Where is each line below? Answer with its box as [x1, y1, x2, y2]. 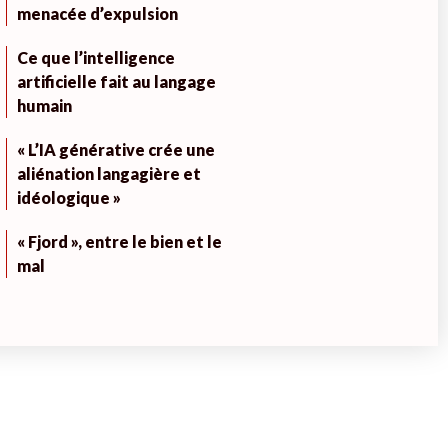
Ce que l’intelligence [16, 48, 175, 68]
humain [16, 96, 72, 116]
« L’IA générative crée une [16, 140, 215, 160]
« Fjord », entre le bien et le [16, 232, 222, 252]
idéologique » [16, 188, 121, 208]
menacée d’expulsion [16, 4, 178, 24]
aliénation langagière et [16, 164, 201, 184]
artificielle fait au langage [16, 72, 216, 92]
